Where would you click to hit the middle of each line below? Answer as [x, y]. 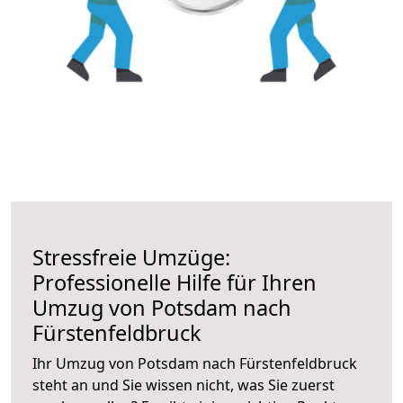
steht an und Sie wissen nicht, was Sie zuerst [184, 385]
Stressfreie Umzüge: [131, 257]
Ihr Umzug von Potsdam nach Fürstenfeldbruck [195, 363]
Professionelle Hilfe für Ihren [175, 282]
